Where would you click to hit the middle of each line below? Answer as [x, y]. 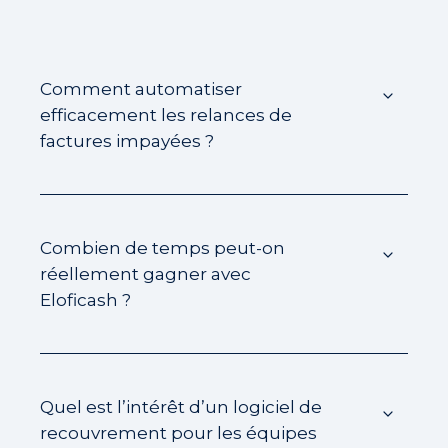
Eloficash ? [85, 300]
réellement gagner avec [145, 274]
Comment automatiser [141, 89]
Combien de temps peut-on [162, 248]
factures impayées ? [127, 141]
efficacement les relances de [166, 115]
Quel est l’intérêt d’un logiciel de [181, 407]
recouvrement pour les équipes [178, 433]
